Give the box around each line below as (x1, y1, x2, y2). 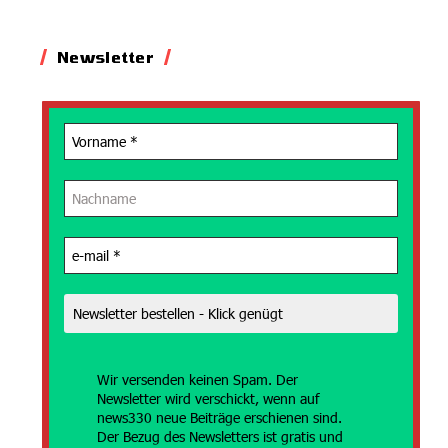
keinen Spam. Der (189, 371, 299, 388)
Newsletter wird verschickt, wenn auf (97, 390, 320, 407)
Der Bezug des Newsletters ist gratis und (97, 428, 344, 445)
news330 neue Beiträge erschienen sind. (97, 409, 343, 426)
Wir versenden (97, 371, 186, 388)
